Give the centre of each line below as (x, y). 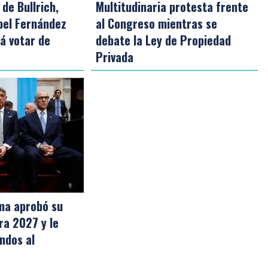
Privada (115, 57)
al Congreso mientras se (157, 23)
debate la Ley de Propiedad (164, 40)
